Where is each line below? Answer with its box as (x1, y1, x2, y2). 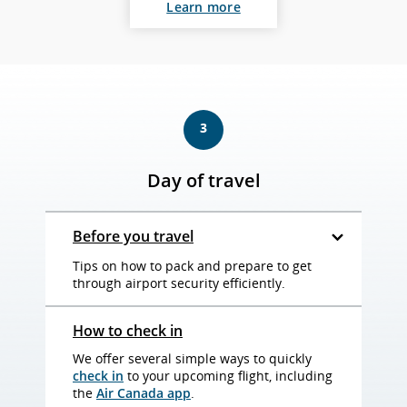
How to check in (73, 321, 183, 341)
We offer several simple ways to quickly (73, 350, 312, 367)
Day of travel (146, 168, 261, 193)
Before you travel (73, 226, 194, 246)
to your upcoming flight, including (124, 367, 333, 384)
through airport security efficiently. (73, 274, 285, 292)
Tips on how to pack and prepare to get (73, 257, 312, 274)
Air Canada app (96, 384, 191, 402)
